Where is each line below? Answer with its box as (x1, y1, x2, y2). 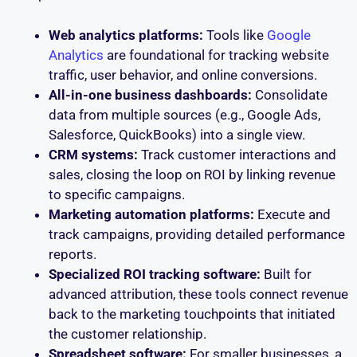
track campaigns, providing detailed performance (49, 226, 345, 242)
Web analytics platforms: (49, 26, 203, 43)
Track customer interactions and (138, 146, 336, 163)
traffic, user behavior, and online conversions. (49, 66, 317, 83)
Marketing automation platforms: (49, 206, 254, 222)
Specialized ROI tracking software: (49, 265, 261, 282)
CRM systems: (49, 146, 138, 163)
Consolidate (252, 86, 328, 103)
